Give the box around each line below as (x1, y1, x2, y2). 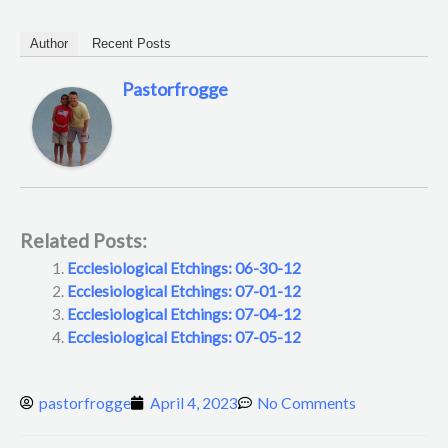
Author (30, 36, 68, 52)
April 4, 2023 (150, 393, 238, 412)
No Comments (257, 393, 356, 412)
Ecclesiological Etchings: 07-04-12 (66, 304, 301, 323)
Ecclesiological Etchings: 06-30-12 (66, 258, 301, 277)
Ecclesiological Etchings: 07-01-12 (66, 281, 301, 300)
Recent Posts (92, 36, 171, 52)
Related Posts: (20, 228, 147, 252)
